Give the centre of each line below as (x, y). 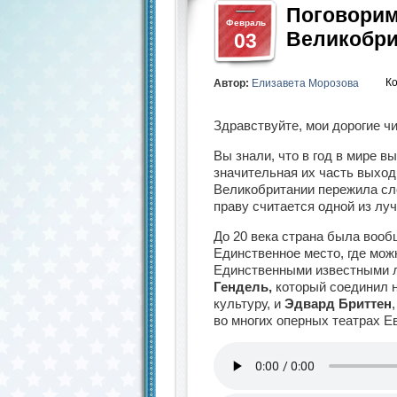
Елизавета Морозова (305, 83)
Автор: (233, 83)
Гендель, (243, 287)
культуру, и (249, 304)
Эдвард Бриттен (338, 304)
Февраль (245, 23)
